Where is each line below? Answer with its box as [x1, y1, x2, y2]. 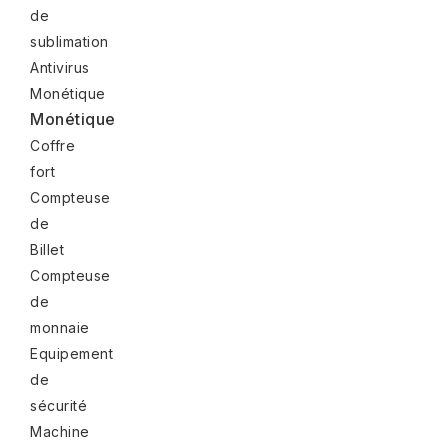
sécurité [30, 396, 87, 414]
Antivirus [30, 58, 90, 76]
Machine [30, 422, 90, 440]
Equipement [30, 344, 113, 362]
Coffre [30, 136, 75, 154]
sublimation [30, 32, 109, 50]
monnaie [30, 318, 90, 336]
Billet [30, 240, 64, 258]
